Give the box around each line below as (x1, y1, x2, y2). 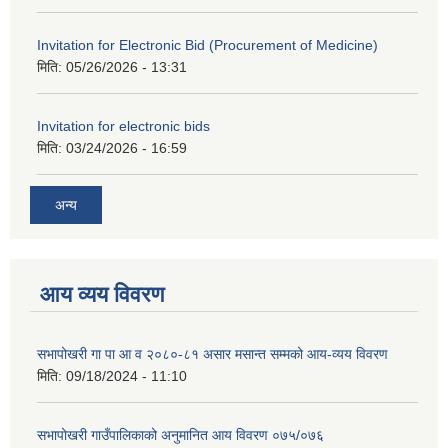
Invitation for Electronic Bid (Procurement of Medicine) (37, 37, 378, 54)
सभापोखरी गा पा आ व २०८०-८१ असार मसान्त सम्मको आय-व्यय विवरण (37, 345, 388, 362)
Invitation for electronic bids (37, 118, 210, 135)
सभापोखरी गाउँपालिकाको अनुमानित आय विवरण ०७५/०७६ (37, 426, 324, 443)
